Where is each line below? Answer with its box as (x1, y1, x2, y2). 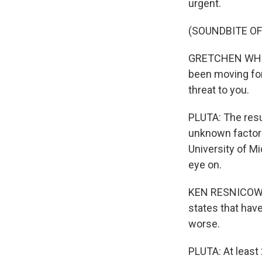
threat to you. (188, 84, 249, 96)
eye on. (188, 158, 222, 171)
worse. (188, 218, 220, 230)
